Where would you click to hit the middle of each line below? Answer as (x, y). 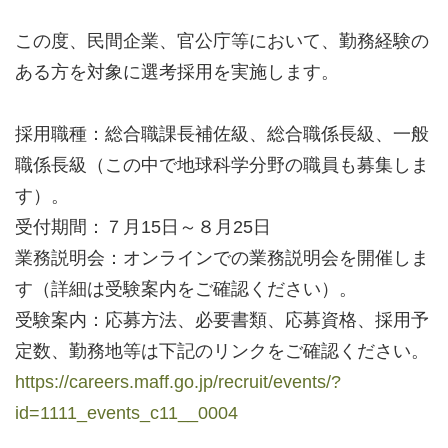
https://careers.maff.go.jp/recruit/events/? (178, 381)
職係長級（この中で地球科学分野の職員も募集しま (222, 164)
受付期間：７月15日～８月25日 (143, 226)
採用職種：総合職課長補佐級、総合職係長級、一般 (222, 133)
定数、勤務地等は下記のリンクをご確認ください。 (222, 350)
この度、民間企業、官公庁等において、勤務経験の (222, 40)
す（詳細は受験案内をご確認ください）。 (186, 288)
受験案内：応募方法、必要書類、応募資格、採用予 (222, 319)
